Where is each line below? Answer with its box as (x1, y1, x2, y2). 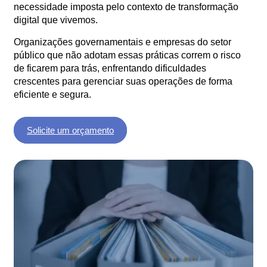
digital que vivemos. (14, 15, 98, 26)
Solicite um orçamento (27, 125, 114, 136)
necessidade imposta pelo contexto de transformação (14, 2, 238, 13)
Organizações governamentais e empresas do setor (14, 37, 231, 48)
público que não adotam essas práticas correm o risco (14, 50, 241, 61)
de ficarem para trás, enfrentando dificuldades (14, 63, 206, 74)
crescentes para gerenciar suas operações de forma (14, 76, 232, 87)
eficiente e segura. (14, 89, 91, 100)
